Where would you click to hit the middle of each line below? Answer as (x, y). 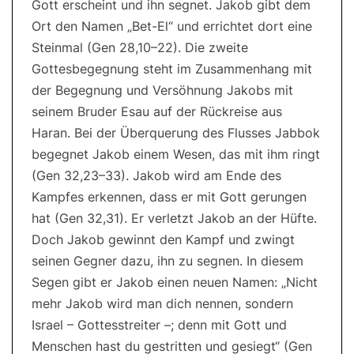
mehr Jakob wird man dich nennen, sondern (162, 304)
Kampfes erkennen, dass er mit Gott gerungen (169, 197)
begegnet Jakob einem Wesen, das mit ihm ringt (176, 154)
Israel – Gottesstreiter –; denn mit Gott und (159, 325)
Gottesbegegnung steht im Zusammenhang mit (172, 69)
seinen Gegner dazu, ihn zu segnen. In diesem (168, 261)
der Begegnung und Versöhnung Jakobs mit (162, 90)
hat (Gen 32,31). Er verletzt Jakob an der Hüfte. (174, 218)
